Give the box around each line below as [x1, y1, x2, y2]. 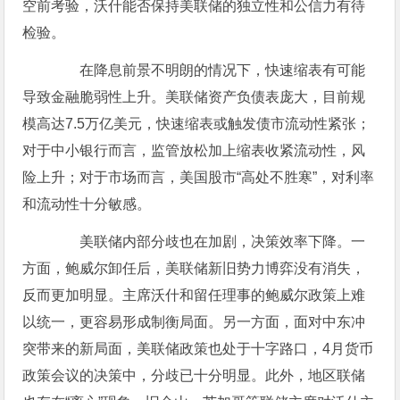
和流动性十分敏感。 [22, 196, 152, 212]
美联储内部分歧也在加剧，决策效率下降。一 [51, 234, 366, 250]
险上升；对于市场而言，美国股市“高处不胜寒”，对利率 [22, 170, 375, 186]
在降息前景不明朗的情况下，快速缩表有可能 [51, 62, 366, 79]
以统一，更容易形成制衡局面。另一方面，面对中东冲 [22, 314, 366, 330]
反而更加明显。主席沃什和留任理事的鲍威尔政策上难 [22, 287, 366, 304]
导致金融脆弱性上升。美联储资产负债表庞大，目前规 [22, 89, 366, 105]
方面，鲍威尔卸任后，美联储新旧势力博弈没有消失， [22, 261, 366, 277]
